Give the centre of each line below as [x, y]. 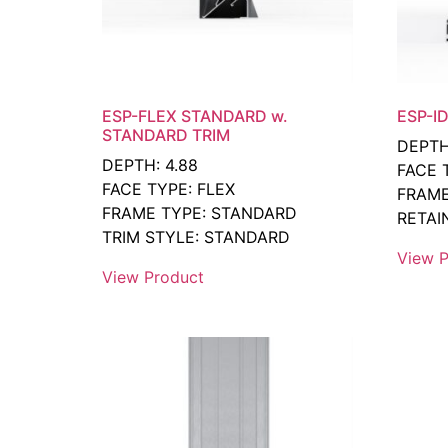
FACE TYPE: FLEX [168, 189]
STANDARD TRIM [166, 135]
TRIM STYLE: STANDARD [196, 237]
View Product [153, 277]
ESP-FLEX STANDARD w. [195, 116]
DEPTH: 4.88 [150, 165]
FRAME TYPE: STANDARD [199, 213]
